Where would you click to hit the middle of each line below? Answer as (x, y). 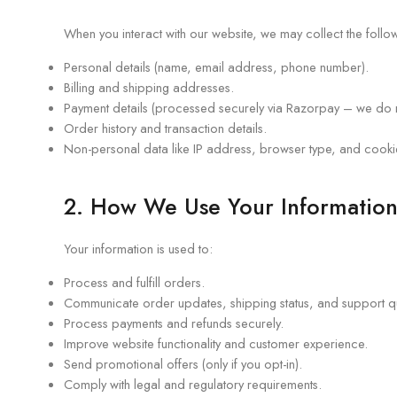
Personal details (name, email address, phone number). (216, 67)
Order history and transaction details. (165, 128)
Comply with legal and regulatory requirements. (193, 384)
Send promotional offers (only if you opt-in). (183, 364)
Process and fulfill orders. (134, 282)
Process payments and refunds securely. (174, 323)
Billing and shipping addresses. (149, 87)
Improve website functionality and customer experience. (216, 343)
